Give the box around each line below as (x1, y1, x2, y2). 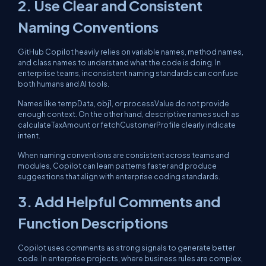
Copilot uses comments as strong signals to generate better (18, 243, 235, 252)
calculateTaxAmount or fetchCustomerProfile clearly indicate (18, 120, 236, 129)
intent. (18, 131, 40, 140)
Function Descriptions (18, 214, 168, 232)
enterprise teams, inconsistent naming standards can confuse (18, 68, 238, 78)
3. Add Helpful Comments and (18, 192, 220, 210)
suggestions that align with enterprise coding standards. (18, 172, 220, 181)
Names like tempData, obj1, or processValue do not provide (18, 99, 229, 108)
